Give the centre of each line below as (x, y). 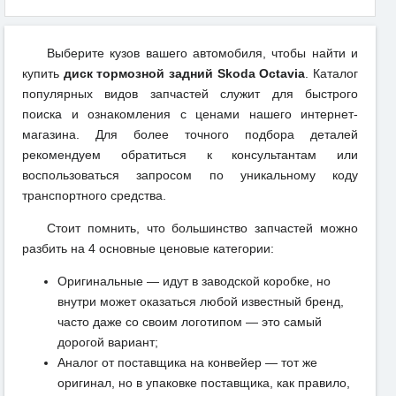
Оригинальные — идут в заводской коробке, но (194, 282)
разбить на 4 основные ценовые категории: (148, 249)
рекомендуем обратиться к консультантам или (190, 155)
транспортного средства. (94, 196)
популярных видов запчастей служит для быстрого (190, 94)
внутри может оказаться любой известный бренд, (201, 302)
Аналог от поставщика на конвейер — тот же (187, 363)
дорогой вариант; (108, 343)
